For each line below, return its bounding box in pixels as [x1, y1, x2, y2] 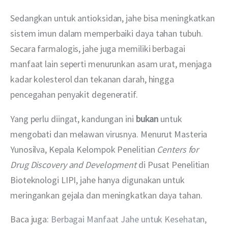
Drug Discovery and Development [10, 158, 138, 170]
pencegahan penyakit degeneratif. [10, 89, 138, 101]
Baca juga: [10, 213, 51, 225]
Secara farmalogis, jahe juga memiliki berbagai [10, 43, 187, 55]
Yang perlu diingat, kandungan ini [10, 112, 136, 125]
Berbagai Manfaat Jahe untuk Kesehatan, [50, 213, 209, 225]
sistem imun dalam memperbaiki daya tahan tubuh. [10, 27, 205, 40]
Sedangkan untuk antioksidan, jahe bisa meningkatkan [10, 12, 217, 24]
